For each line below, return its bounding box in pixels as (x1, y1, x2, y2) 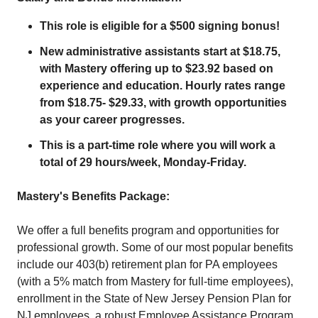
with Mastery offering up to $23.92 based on (40, 62, 273, 75)
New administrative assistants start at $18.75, (40, 45, 280, 57)
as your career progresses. (40, 114, 187, 126)
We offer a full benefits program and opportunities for (17, 224, 279, 236)
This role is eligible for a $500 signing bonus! (40, 20, 280, 32)
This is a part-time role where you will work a (40, 139, 275, 151)
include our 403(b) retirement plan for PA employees (17, 258, 278, 270)
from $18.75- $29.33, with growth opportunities (40, 97, 287, 109)
